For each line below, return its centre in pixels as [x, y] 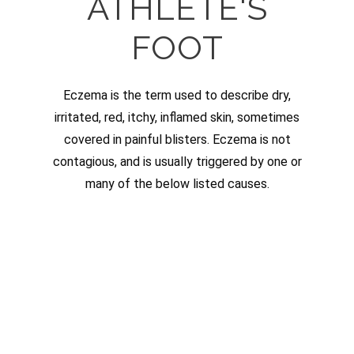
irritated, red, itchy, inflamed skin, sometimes [177, 118]
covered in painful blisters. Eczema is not [177, 140]
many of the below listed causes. [177, 184]
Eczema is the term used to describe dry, [177, 96]
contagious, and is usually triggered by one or [177, 162]
